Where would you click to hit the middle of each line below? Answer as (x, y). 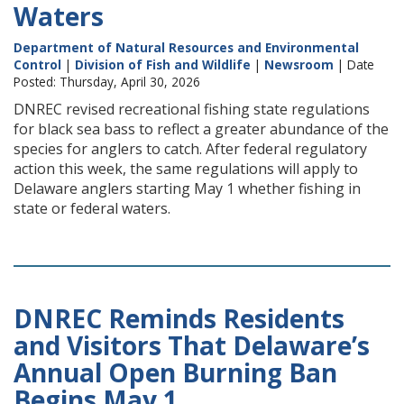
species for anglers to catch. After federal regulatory (190, 149)
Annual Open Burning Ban (175, 372)
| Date (354, 64)
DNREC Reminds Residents (179, 318)
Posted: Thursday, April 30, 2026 (107, 82)
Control (37, 64)
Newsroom (299, 64)
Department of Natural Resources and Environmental (186, 47)
